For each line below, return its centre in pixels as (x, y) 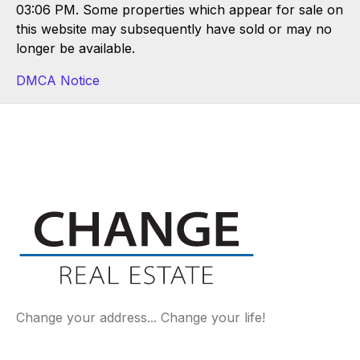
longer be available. (76, 48)
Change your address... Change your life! (141, 318)
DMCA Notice (58, 80)
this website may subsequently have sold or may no (174, 29)
